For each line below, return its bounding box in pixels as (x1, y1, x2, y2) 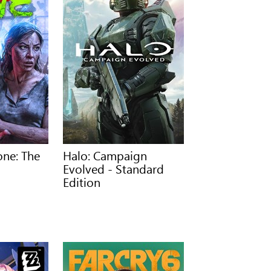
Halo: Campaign (63, 146, 148, 163)
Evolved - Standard (63, 160, 165, 177)
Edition (63, 173, 101, 190)
